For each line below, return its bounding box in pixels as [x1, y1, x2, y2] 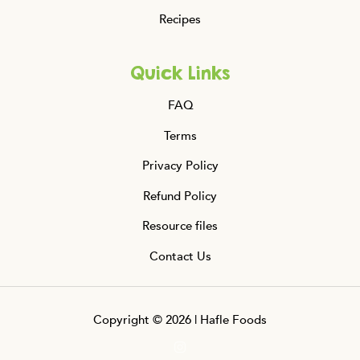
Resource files [142, 218, 218, 235]
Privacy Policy [141, 157, 219, 174]
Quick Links [130, 63, 230, 84]
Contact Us [149, 248, 211, 265]
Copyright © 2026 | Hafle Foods [93, 311, 267, 328]
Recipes [159, 11, 201, 28]
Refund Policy [143, 187, 217, 204]
